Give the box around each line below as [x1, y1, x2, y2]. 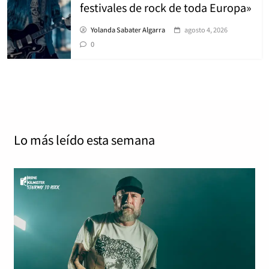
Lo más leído [14, 130, 84, 148]
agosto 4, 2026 [184, 24, 228, 34]
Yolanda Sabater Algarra [91, 24, 165, 34]
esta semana [86, 130, 155, 148]
